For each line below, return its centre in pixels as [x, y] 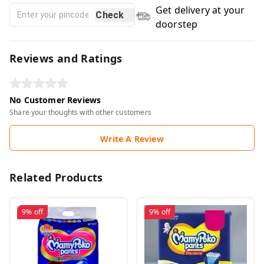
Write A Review [132, 139]
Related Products [56, 177]
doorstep [176, 24]
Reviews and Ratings [66, 58]
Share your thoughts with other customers [80, 112]
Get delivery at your [200, 10]
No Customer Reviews [55, 100]
